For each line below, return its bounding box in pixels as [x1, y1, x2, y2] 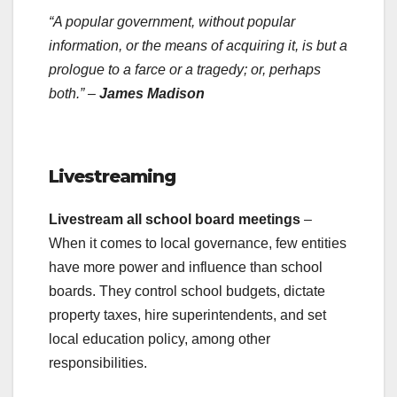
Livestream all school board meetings [49, 212, 304, 228]
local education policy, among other [49, 331, 270, 347]
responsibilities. [49, 355, 158, 371]
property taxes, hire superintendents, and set [49, 307, 326, 323]
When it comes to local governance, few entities [49, 236, 346, 252]
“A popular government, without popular [49, 13, 295, 29]
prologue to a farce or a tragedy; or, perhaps [49, 61, 321, 77]
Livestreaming [49, 165, 175, 187]
